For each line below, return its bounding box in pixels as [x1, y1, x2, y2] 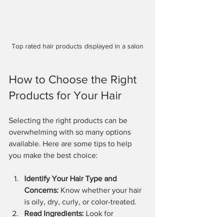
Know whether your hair [59, 186, 143, 194]
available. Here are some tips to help [9, 139, 134, 148]
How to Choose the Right [9, 72, 139, 86]
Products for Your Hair [9, 88, 122, 102]
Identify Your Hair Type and [24, 174, 119, 183]
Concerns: [24, 186, 59, 194]
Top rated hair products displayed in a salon [12, 42, 143, 50]
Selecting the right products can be [9, 116, 129, 124]
